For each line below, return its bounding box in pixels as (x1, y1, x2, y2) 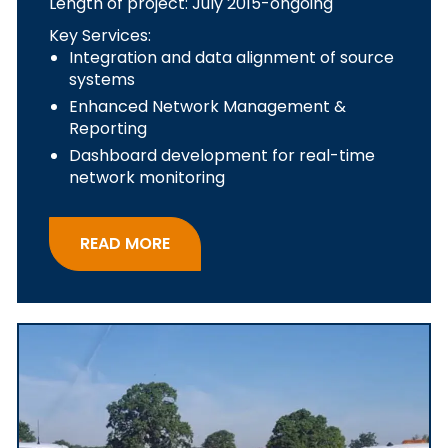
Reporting (69, 117, 151, 141)
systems (69, 68, 135, 92)
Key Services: (49, 24, 151, 48)
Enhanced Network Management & (69, 95, 346, 119)
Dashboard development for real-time (69, 144, 375, 168)
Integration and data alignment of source (69, 46, 394, 70)
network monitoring (69, 166, 225, 190)
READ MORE (80, 231, 170, 255)
